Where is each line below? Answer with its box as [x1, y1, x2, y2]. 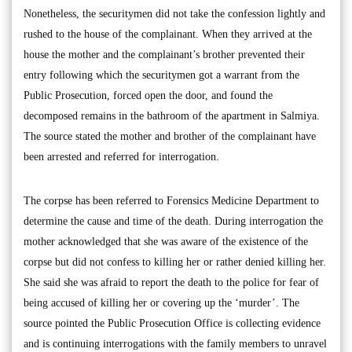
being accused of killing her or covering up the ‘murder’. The [24, 297, 299, 309]
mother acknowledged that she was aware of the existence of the [24, 236, 308, 247]
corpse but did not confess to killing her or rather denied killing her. [24, 256, 326, 268]
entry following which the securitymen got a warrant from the [24, 69, 299, 81]
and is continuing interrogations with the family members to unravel [24, 338, 327, 350]
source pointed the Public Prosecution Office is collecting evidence [24, 317, 321, 329]
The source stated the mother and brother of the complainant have [24, 130, 316, 142]
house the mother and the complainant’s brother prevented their [24, 49, 305, 60]
